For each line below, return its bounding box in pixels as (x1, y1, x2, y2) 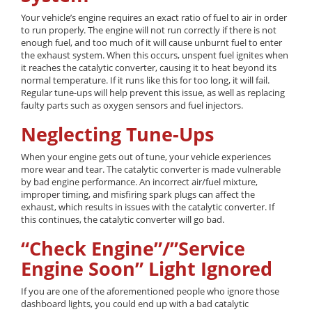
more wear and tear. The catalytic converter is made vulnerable (21, 162, 281, 175)
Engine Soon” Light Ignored (21, 255, 272, 281)
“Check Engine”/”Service (21, 235, 245, 261)
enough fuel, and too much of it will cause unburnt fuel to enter (21, 36, 282, 49)
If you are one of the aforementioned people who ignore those (21, 284, 279, 297)
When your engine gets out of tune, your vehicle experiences (21, 150, 271, 163)
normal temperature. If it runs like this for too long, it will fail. (21, 73, 270, 86)
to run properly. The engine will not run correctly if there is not (21, 23, 276, 36)
